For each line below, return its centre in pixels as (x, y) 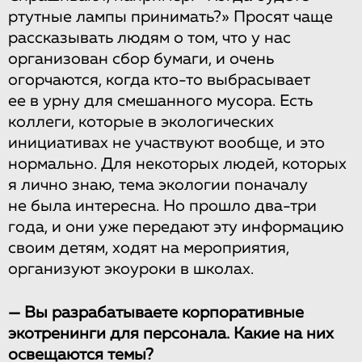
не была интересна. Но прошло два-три (162, 206)
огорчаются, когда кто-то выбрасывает (159, 80)
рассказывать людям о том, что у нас (149, 38)
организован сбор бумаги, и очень (141, 59)
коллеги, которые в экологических (141, 122)
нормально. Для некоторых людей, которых (177, 164)
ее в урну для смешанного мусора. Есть (160, 101)
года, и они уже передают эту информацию (176, 227)
